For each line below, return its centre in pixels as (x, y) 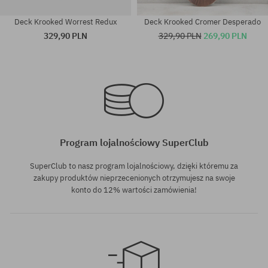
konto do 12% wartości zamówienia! (134, 190)
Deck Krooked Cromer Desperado (202, 22)
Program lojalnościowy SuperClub (134, 142)
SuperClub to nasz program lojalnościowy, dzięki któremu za (134, 166)
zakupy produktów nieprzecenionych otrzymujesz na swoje (134, 178)
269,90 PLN (225, 35)
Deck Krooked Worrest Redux (66, 22)
